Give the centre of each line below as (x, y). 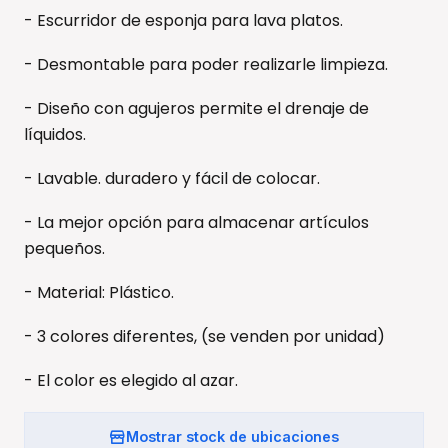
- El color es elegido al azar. (131, 380)
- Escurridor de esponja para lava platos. (183, 20)
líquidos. (55, 134)
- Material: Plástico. (99, 292)
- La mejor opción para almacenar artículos (196, 222)
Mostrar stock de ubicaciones (232, 437)
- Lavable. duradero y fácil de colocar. (172, 178)
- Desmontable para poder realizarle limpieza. (206, 64)
